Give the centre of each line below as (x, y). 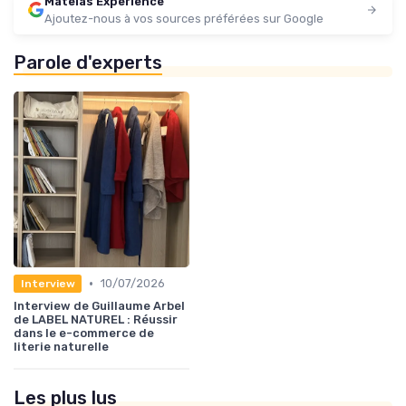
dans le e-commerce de (84, 333)
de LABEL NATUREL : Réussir (96, 320)
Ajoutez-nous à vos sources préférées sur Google (184, 19)
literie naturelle (61, 347)
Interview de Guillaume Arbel (99, 306)
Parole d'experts (88, 63)
